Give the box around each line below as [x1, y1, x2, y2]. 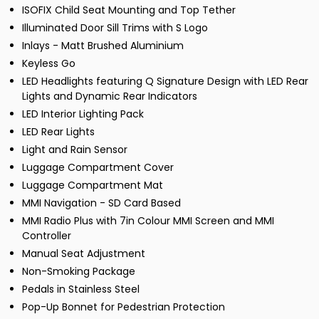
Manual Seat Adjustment [22, 246, 145, 261]
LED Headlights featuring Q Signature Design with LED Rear [22, 74, 308, 89]
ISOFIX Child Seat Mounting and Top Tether [22, 3, 236, 18]
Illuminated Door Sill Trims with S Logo [22, 21, 208, 36]
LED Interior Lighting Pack [22, 107, 144, 122]
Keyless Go [22, 56, 75, 71]
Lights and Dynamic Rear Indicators [22, 89, 197, 104]
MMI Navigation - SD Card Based [22, 196, 181, 211]
